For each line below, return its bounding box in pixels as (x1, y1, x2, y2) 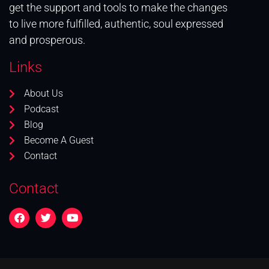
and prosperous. (9, 34, 85, 47)
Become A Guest (24, 134, 94, 146)
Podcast (24, 103, 59, 115)
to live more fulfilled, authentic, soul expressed (9, 17, 223, 31)
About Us (24, 87, 63, 99)
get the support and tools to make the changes (9, 1, 228, 14)
